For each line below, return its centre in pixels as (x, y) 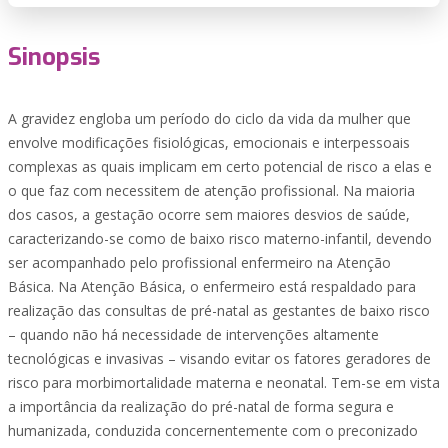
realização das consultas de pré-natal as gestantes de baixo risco (219, 310)
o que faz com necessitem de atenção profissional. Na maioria (211, 190)
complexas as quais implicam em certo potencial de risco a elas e (220, 166)
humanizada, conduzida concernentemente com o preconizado (213, 430)
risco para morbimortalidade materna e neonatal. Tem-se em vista (224, 382)
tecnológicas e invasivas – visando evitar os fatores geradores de (219, 358)
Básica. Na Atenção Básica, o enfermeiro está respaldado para (212, 286)
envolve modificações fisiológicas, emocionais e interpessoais (209, 142)
